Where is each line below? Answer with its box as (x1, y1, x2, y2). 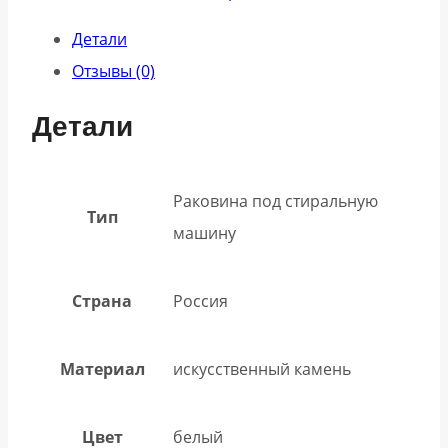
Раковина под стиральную (173, 190, 378, 213)
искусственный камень (173, 358, 351, 381)
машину (173, 222, 236, 245)
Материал (59, 358, 145, 381)
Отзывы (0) (72, 59, 155, 82)
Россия (173, 290, 228, 313)
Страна (72, 290, 132, 313)
